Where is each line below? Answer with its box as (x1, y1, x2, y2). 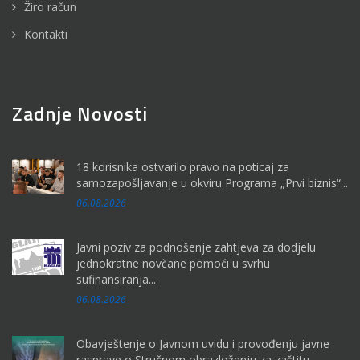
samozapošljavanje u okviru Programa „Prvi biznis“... (76, 174, 348, 190)
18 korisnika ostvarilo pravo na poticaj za (76, 158, 289, 174)
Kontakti (24, 26, 67, 42)
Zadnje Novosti (12, 98, 148, 128)
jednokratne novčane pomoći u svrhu (76, 255, 270, 271)
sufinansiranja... (76, 271, 156, 287)
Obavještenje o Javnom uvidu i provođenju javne (76, 335, 329, 351)
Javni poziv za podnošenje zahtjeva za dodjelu (76, 239, 316, 255)
